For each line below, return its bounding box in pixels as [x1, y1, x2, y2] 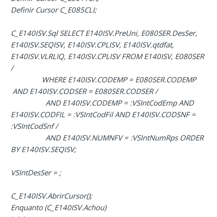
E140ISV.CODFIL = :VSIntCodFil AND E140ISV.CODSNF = [11, 109, 196, 120]
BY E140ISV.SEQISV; [11, 144, 77, 155]
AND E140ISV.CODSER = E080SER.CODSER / [11, 86, 158, 96]
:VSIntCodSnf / [11, 121, 97, 131]
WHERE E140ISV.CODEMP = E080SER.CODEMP [11, 75, 197, 85]
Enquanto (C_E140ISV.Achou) [11, 202, 107, 213]
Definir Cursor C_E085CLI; [11, 5, 97, 15]
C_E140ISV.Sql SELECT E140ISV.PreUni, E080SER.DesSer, [11, 28, 198, 38]
